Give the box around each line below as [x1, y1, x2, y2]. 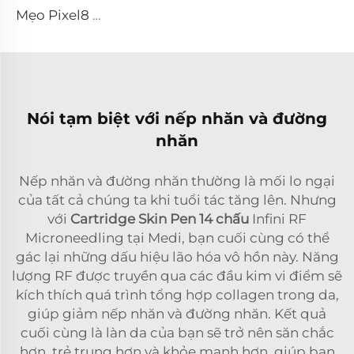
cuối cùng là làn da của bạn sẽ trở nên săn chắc [20, 324, 334, 341]
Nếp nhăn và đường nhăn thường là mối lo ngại [19, 172, 335, 189]
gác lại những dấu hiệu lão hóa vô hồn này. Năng [15, 248, 339, 265]
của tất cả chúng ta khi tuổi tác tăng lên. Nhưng [17, 191, 337, 208]
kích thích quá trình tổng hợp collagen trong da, [15, 286, 339, 303]
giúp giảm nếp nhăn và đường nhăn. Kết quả [28, 305, 326, 322]
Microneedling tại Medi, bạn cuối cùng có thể [24, 229, 330, 246]
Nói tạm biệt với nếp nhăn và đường [27, 108, 327, 128]
